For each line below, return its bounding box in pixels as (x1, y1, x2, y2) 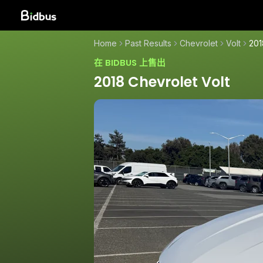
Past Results (125, 38, 171, 48)
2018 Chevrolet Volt (94, 72, 230, 92)
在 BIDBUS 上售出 (94, 57, 166, 69)
